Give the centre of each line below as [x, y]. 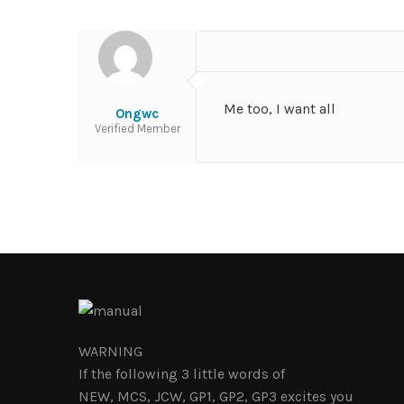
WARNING [110, 351]
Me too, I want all [280, 109]
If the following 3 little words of [182, 374]
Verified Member [137, 129]
